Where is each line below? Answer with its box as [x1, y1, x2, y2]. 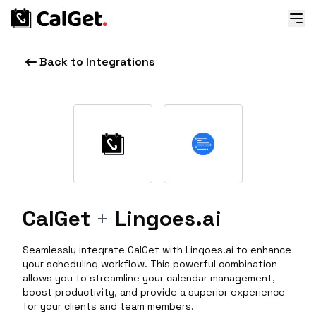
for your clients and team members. [23, 300, 194, 312]
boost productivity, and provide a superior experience [23, 286, 285, 298]
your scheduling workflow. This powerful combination [23, 257, 277, 270]
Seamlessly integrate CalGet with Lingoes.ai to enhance [23, 243, 291, 256]
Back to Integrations [39, 54, 155, 69]
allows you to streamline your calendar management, [23, 272, 275, 284]
